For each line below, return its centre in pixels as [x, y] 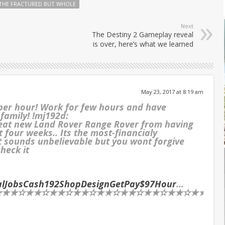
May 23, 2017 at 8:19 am [172, 91]
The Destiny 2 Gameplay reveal [143, 34]
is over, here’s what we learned [143, 44]
